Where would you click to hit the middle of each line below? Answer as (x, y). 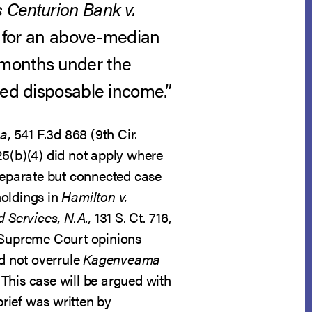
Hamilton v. (95, 196)
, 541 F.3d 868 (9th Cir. (72, 133)
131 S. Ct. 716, (131, 217)
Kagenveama (122, 259)
